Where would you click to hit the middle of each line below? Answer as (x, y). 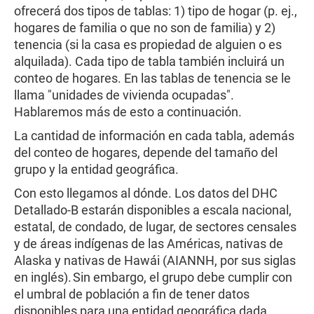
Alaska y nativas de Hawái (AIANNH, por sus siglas (155, 260)
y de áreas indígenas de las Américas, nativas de (149, 244)
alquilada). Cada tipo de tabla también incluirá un (149, 61)
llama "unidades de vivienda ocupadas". (124, 95)
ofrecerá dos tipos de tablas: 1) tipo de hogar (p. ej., (156, 11)
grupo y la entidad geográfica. (99, 169)
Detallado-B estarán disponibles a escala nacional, (153, 210)
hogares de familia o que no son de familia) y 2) (145, 28)
